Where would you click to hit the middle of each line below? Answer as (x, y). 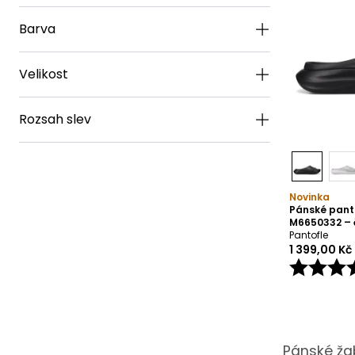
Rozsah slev (55, 119)
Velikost (44, 74)
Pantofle (308, 235)
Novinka (309, 197)
